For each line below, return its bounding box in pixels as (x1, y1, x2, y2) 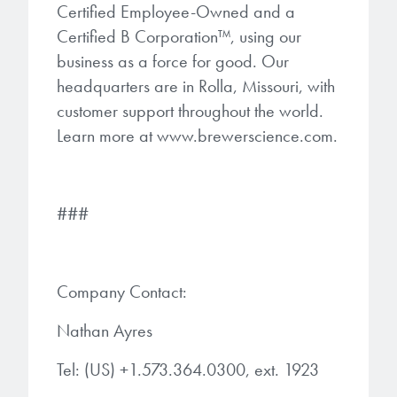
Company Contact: (57, 279, 187, 303)
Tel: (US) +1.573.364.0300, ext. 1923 (57, 357, 319, 381)
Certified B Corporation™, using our (57, 24, 301, 48)
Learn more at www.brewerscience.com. (57, 123, 338, 147)
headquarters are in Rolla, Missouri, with (57, 74, 335, 97)
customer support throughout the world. (57, 98, 323, 122)
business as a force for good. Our (57, 49, 289, 73)
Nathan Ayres (57, 318, 152, 342)
